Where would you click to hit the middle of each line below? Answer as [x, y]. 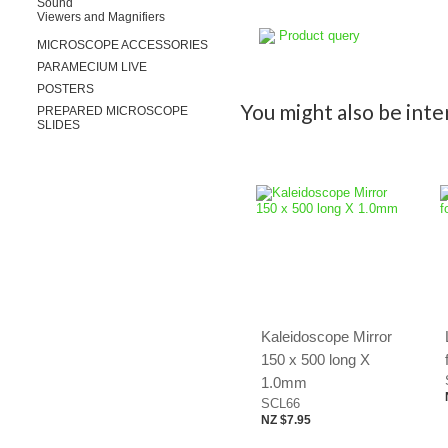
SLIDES [58, 125]
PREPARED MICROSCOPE [112, 111]
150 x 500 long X [315, 359]
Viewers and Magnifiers [101, 17]
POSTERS [65, 89]
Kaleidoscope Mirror [326, 336]
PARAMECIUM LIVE [92, 67]
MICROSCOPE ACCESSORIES [122, 45]
